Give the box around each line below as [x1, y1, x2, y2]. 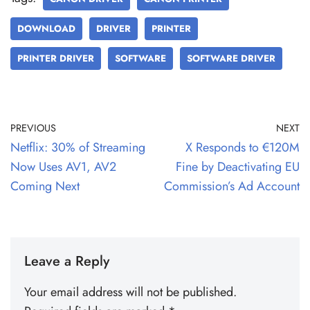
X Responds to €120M [185, 138, 300, 156]
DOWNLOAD [17, 21, 75, 35]
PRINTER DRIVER [17, 51, 94, 65]
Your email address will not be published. [24, 282, 237, 301]
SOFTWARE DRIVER [187, 51, 275, 65]
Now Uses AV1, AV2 [10, 157, 116, 176]
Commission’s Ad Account [164, 176, 300, 195]
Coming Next [10, 176, 80, 195]
